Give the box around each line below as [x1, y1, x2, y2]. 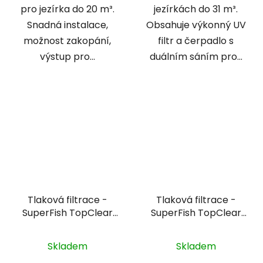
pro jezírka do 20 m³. [20, 2, 114, 16]
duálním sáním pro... [149, 49, 242, 63]
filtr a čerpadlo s [158, 33, 234, 48]
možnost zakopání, [23, 33, 111, 48]
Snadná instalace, [26, 18, 108, 32]
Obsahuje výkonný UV [146, 18, 246, 32]
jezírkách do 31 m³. [154, 2, 238, 16]
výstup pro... [39, 49, 95, 63]
